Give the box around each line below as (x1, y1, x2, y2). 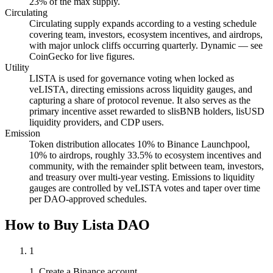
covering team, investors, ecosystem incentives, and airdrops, (29, 29, 263, 40)
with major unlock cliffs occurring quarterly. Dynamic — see (29, 40, 263, 51)
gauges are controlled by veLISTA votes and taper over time (29, 183, 260, 194)
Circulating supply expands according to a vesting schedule (29, 18, 257, 29)
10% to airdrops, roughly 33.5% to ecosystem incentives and (29, 150, 261, 161)
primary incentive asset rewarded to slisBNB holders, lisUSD (29, 106, 264, 117)
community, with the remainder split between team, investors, (29, 161, 264, 172)
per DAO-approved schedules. (29, 194, 147, 205)
